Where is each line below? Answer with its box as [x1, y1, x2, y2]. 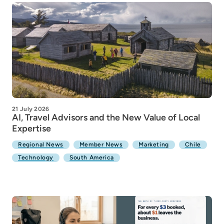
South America [69, 154, 114, 161]
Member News [79, 141, 123, 148]
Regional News [18, 141, 63, 148]
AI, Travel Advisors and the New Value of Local [12, 112, 200, 123]
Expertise [12, 123, 51, 134]
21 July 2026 [12, 105, 49, 112]
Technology [18, 154, 53, 161]
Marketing [138, 141, 169, 148]
